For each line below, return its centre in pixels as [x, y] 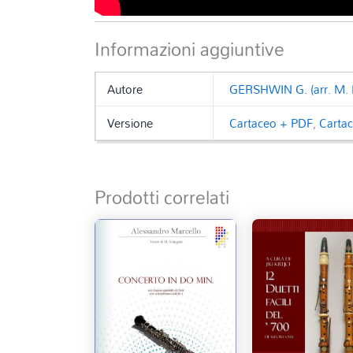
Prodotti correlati [162, 197]
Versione [130, 123]
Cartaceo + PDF [271, 123]
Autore [124, 89]
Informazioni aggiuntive [190, 49]
